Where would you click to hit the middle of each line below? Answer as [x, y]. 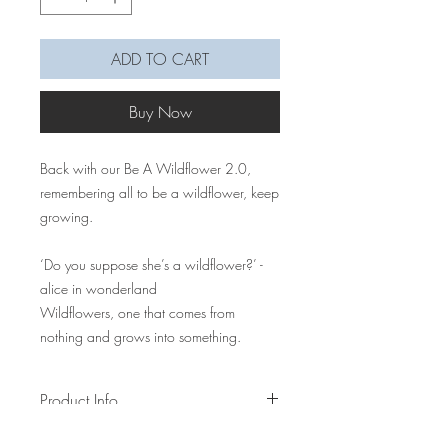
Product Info [79, 400]
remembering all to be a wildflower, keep [159, 193]
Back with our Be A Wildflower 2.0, [145, 169]
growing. [66, 217]
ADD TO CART [160, 59]
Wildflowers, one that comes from [137, 313]
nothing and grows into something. [140, 337]
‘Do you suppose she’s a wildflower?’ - [151, 265]
